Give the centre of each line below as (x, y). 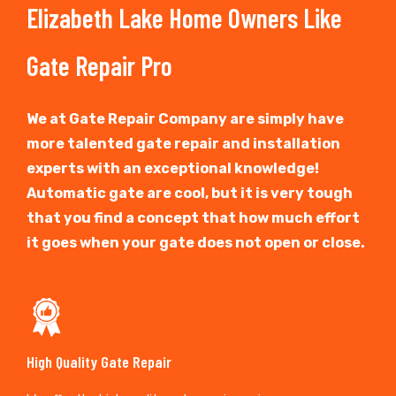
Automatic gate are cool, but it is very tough (190, 193)
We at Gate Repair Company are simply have (185, 118)
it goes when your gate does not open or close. (196, 242)
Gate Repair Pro (99, 65)
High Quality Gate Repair (99, 361)
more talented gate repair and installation (183, 143)
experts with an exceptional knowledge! (173, 168)
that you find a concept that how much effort (193, 217)
